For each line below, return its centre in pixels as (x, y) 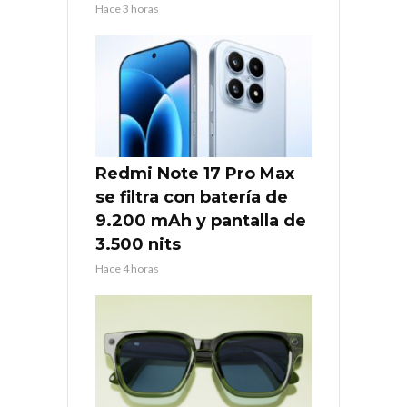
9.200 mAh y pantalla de (201, 220)
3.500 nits (138, 244)
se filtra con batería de (192, 197)
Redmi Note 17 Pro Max (195, 173)
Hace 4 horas (127, 268)
